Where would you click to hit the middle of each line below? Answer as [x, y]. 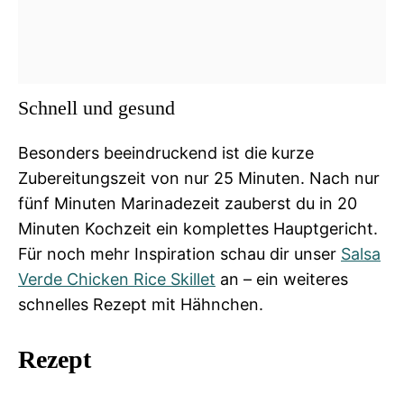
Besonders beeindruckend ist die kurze [166, 153]
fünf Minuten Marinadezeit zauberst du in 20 [188, 203]
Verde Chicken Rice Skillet [117, 279]
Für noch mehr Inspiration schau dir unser [179, 254]
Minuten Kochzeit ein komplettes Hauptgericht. [198, 229]
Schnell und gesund [96, 108]
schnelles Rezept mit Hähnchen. [141, 304]
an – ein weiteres [282, 279]
